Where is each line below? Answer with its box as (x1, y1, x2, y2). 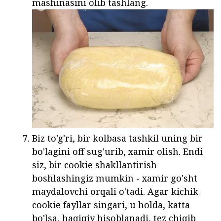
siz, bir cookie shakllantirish (32, 159, 157, 171)
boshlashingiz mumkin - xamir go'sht (32, 172, 197, 184)
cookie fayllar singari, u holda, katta (32, 199, 190, 211)
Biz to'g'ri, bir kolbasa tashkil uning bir (32, 132, 203, 145)
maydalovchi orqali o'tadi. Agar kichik (32, 185, 198, 198)
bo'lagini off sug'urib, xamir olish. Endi (32, 146, 203, 158)
